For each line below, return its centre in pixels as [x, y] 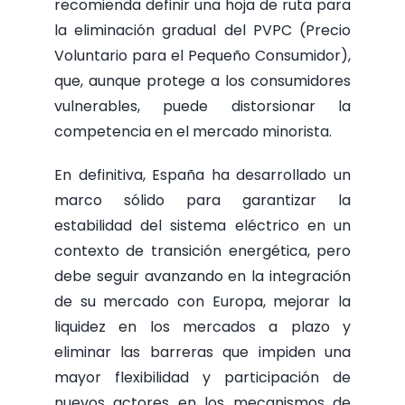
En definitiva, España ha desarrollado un [202, 174]
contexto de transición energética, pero [202, 250]
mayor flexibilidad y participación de [202, 377]
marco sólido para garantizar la [202, 200]
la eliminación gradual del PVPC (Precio [202, 30]
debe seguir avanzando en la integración [202, 276]
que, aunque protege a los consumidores [202, 80]
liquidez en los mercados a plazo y [202, 326]
